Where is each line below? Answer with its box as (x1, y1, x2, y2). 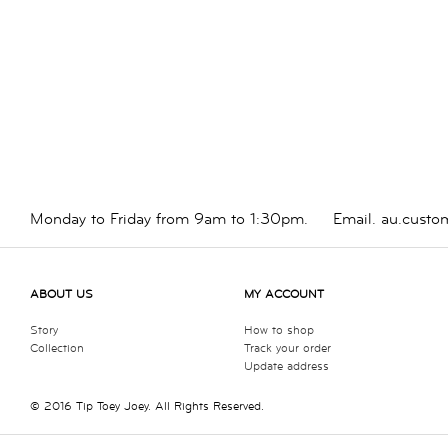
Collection (30, 341, 84, 357)
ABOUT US (30, 287, 93, 303)
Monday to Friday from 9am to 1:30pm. (30, 210, 308, 230)
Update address (244, 359, 329, 375)
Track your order (244, 341, 331, 357)
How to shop (244, 323, 314, 339)
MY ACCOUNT (244, 287, 324, 303)
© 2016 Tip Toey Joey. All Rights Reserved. (30, 399, 264, 415)
